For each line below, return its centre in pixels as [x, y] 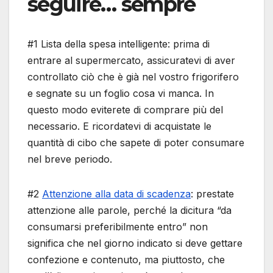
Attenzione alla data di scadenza [116, 194]
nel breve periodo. [70, 159]
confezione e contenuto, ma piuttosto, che [126, 260]
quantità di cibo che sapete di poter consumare [136, 143]
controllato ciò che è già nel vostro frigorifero [133, 77]
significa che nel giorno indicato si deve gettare [135, 243]
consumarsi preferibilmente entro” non [118, 227]
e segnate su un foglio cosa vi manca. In [121, 94]
